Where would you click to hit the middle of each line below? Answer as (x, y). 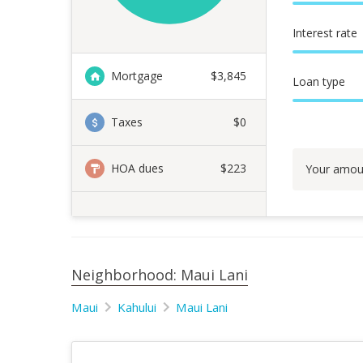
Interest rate (325, 33)
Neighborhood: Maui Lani (160, 275)
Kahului (137, 307)
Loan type (319, 81)
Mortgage (137, 76)
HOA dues (137, 168)
